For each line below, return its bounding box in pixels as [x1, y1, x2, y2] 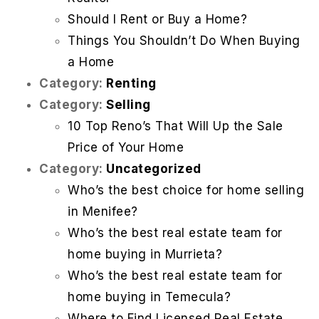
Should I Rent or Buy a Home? [68, 12, 247, 27]
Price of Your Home [68, 140, 184, 155]
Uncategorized [106, 162, 202, 177]
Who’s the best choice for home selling [68, 183, 304, 198]
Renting [106, 76, 157, 91]
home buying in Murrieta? [68, 247, 222, 262]
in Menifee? [68, 204, 138, 219]
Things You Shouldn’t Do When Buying [68, 33, 300, 48]
